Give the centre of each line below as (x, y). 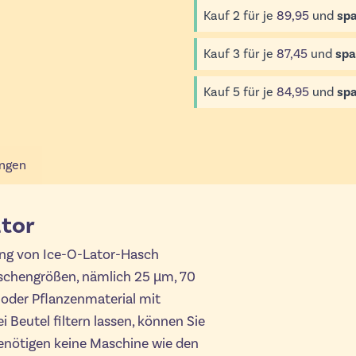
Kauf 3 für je (240, 54)
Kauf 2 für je (240, 16)
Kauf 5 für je (240, 93)
